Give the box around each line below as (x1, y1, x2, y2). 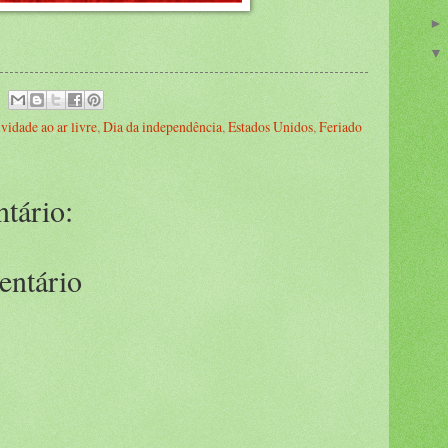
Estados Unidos (228, 117, 313, 137)
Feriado (319, 117, 362, 137)
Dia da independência (103, 117, 222, 137)
